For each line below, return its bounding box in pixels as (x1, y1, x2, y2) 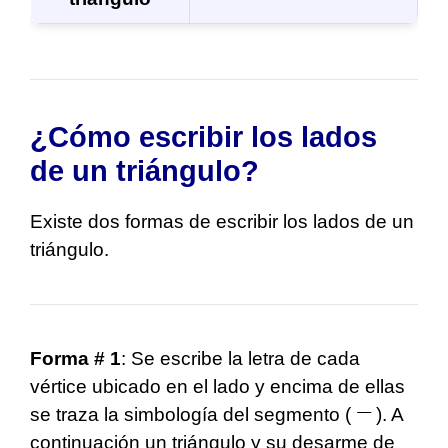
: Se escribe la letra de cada (121, 347, 360, 369)
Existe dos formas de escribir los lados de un (30, 210, 414, 232)
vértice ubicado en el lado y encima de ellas (30, 375, 405, 397)
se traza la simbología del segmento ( (30, 403, 356, 425)
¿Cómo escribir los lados (30, 120, 377, 153)
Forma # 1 (30, 347, 121, 369)
